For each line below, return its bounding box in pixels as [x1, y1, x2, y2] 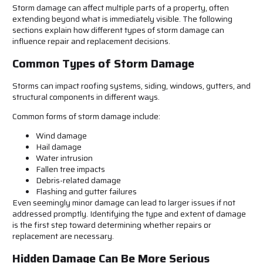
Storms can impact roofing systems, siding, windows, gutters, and [12, 79, 251, 92]
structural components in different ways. [12, 90, 160, 103]
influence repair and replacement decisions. [12, 35, 170, 48]
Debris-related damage [36, 174, 121, 187]
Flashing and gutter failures [36, 185, 137, 198]
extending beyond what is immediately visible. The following [12, 12, 232, 26]
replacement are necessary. [12, 230, 114, 243]
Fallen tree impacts [36, 163, 105, 176]
